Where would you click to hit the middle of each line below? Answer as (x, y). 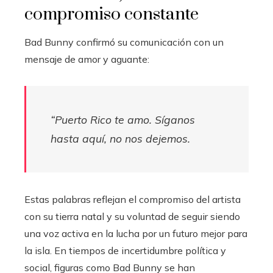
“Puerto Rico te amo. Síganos (123, 119)
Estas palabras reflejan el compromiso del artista (133, 199)
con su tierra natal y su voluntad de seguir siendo (132, 216)
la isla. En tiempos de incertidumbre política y (125, 250)
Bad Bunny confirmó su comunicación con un (124, 42)
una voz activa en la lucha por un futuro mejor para (136, 233)
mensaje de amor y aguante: (87, 59)
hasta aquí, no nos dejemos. (120, 138)
